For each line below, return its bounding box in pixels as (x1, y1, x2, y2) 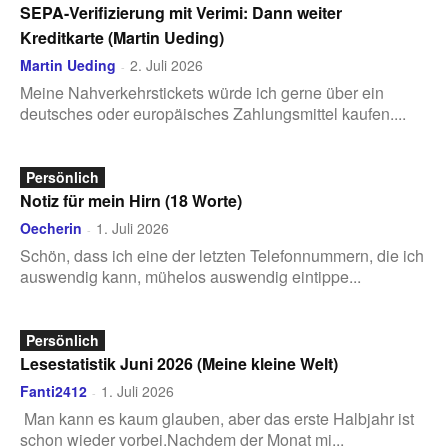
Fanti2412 (20, 381, 87, 401)
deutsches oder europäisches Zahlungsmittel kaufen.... (20, 102, 406, 125)
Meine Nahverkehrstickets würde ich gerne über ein (20, 81, 384, 104)
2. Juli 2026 (130, 55, 203, 75)
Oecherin (20, 218, 82, 238)
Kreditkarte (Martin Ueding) (20, 26, 224, 49)
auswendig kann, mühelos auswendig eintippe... (20, 265, 361, 288)
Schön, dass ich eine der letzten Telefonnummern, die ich (20, 244, 424, 267)
